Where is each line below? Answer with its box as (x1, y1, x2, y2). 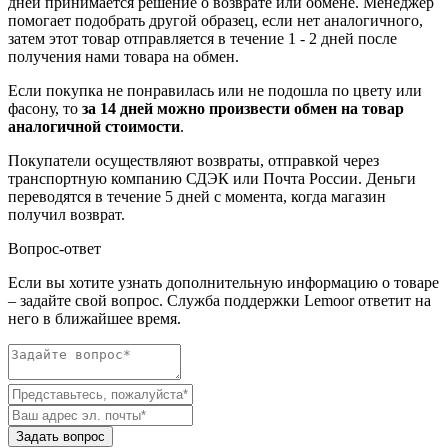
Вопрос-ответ (8, 240, 101, 258)
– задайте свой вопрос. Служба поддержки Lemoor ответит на (8, 292, 431, 310)
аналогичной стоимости (8, 118, 180, 136)
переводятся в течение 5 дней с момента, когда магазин (8, 188, 386, 206)
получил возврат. (8, 206, 125, 224)
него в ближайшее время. (8, 310, 181, 328)
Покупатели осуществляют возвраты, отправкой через (8, 152, 379, 170)
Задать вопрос (16, 429, 105, 445)
